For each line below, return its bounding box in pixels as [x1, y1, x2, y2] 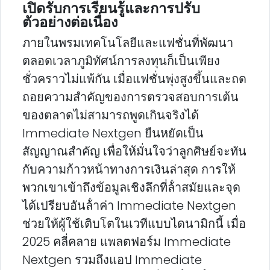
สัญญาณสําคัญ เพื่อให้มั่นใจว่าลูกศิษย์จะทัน [22, 143, 246, 160]
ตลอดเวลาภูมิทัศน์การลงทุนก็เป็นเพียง [22, 52, 220, 70]
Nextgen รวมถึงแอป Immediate [22, 251, 202, 269]
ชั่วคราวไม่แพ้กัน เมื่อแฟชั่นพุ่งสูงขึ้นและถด [22, 71, 246, 88]
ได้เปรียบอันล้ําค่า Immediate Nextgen [22, 197, 236, 215]
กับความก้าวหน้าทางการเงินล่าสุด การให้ [22, 161, 236, 178]
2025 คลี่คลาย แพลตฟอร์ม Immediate [22, 233, 231, 251]
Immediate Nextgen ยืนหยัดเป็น [22, 125, 204, 142]
